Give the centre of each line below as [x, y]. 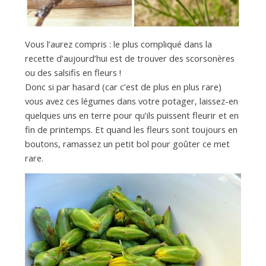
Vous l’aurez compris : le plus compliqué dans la [118, 44]
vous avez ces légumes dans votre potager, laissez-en [131, 101]
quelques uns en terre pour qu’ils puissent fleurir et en [132, 115]
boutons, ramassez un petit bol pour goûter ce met [127, 144]
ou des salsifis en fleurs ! [73, 72]
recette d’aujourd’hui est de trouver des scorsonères [129, 58]
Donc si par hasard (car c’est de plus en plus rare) [123, 87]
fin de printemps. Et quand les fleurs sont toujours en [131, 129]
